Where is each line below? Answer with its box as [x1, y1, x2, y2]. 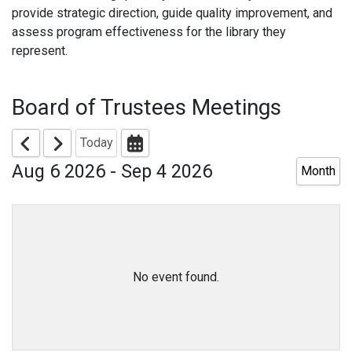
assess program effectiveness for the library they [12, 24, 286, 40]
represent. [12, 43, 68, 59]
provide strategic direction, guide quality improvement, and [12, 5, 332, 21]
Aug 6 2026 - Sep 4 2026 [12, 160, 212, 183]
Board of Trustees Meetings [12, 94, 281, 121]
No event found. [133, 269, 219, 285]
